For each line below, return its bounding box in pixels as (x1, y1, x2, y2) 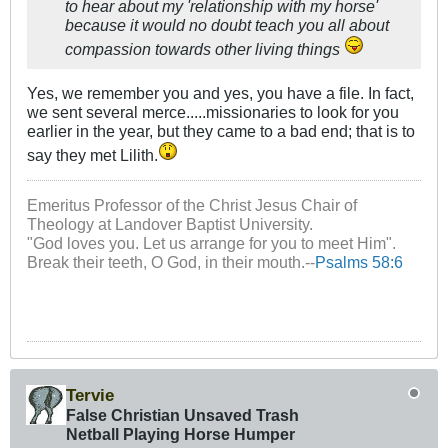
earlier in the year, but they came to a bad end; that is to (27, 122, 415, 141)
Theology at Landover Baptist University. (27, 215, 313, 234)
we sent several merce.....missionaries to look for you (27, 103, 399, 122)
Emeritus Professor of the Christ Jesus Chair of (27, 196, 357, 215)
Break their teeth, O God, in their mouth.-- (27, 253, 315, 272)
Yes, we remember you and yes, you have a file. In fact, (27, 84, 414, 103)
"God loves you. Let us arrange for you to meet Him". (27, 234, 396, 253)
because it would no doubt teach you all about (65, 16, 389, 35)
